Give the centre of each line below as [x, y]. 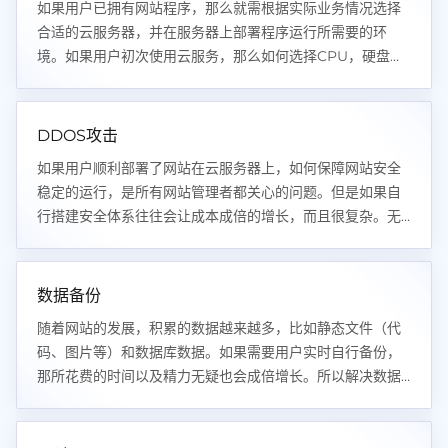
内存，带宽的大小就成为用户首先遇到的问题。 [184, 80]
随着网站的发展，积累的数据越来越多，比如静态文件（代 [219, 328]
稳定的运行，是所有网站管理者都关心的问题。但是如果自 [219, 192]
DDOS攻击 [77, 135]
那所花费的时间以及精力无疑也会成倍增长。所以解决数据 [219, 376]
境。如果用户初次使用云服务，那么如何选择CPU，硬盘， [220, 56]
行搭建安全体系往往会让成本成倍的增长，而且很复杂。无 [219, 216]
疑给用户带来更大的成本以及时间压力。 [163, 240]
